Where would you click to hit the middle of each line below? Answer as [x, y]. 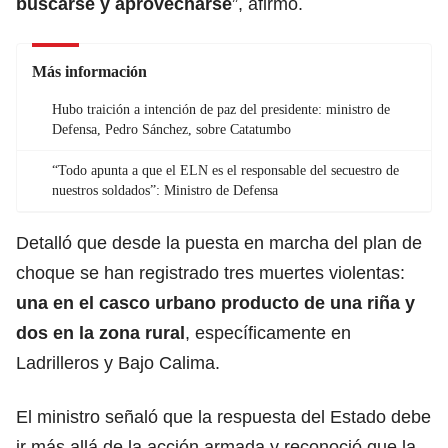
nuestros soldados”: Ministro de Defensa [165, 190]
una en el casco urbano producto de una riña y [215, 302]
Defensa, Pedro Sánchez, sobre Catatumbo [171, 129]
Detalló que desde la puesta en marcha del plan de [219, 242]
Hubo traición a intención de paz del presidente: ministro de [221, 109]
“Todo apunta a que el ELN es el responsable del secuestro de [225, 170]
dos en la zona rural [100, 332]
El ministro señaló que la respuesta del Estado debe [223, 416]
